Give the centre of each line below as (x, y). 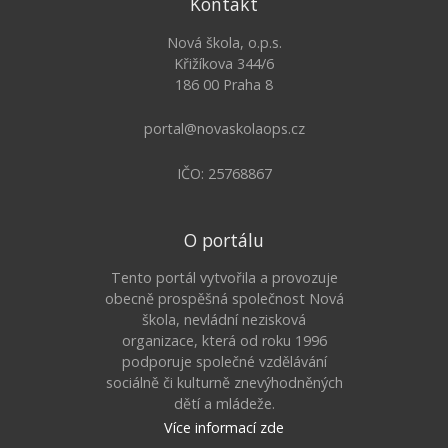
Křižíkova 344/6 (224, 63)
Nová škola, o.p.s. (224, 42)
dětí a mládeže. (224, 404)
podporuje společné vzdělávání (224, 362)
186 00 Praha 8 (224, 84)
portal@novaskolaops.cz (224, 129)
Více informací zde (224, 428)
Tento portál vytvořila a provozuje (224, 278)
